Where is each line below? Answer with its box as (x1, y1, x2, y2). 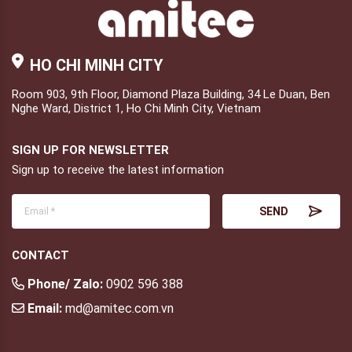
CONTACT (12, 247, 69, 262)
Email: (24, 300, 62, 316)
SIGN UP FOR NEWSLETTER (12, 142, 169, 157)
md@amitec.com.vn (62, 300, 174, 316)
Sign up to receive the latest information (12, 162, 224, 177)
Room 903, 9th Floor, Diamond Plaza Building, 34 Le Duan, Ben (12, 86, 330, 101)
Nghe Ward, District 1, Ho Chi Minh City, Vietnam (12, 101, 261, 115)
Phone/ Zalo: (24, 276, 103, 291)
